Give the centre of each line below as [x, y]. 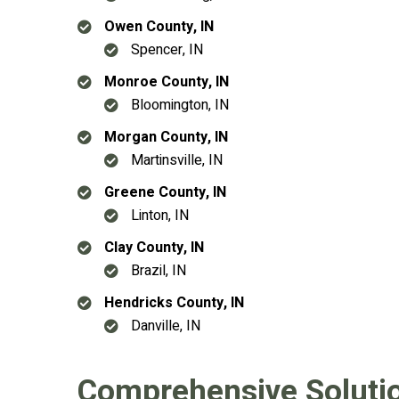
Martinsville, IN [177, 160]
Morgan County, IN [166, 137]
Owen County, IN [159, 27]
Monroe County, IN [167, 82]
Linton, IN [160, 216]
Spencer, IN [167, 50]
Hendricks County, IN [174, 303]
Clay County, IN [154, 248]
